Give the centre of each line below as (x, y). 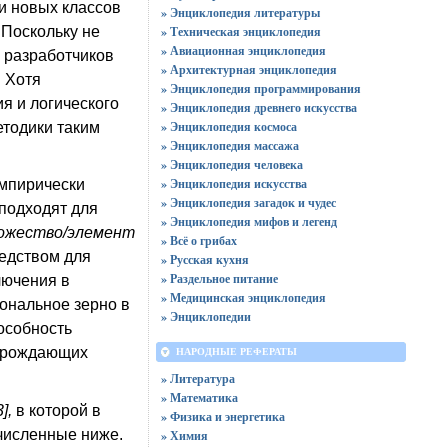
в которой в (58, 410)
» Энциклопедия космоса (228, 126)
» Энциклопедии (205, 316)
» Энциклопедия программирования (260, 88)
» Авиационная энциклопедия (243, 50)
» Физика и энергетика (222, 416)
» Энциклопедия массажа (229, 145)
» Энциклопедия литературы (240, 12)
